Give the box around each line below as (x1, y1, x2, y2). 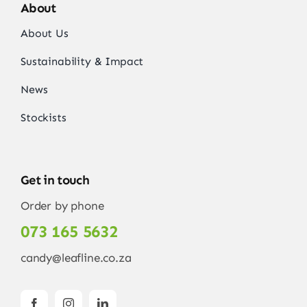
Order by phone (20, 198, 104, 212)
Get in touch (20, 172, 90, 188)
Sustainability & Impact (20, 54, 144, 68)
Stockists (20, 110, 66, 124)
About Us (20, 26, 69, 40)
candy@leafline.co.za (20, 250, 132, 265)
